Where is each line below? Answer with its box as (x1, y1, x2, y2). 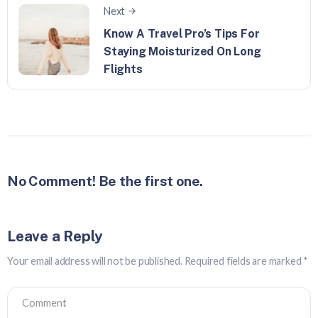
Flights (104, 62, 143, 76)
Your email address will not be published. (7, 254, 182, 267)
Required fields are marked (184, 254, 304, 267)
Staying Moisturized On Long (104, 44, 261, 58)
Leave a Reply (7, 226, 103, 245)
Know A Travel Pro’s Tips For (104, 26, 260, 40)
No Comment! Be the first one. (7, 172, 204, 189)
